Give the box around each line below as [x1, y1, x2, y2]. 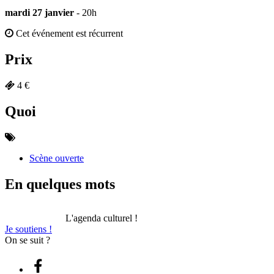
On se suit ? [5, 234, 50, 245]
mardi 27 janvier [5, 7, 74, 18]
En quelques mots [5, 176, 115, 192]
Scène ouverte [29, 152, 84, 163]
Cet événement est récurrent [13, 28, 123, 39]
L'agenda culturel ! [65, 212, 138, 223]
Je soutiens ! [5, 223, 52, 234]
